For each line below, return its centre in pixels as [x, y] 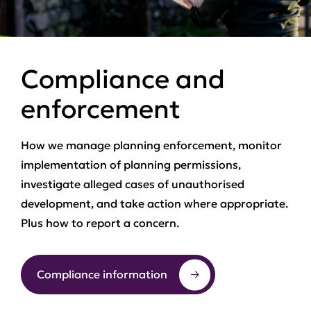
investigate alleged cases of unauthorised [133, 184]
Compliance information [102, 274]
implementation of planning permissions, [131, 165]
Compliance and [123, 79]
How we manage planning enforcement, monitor [151, 145]
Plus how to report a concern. [100, 223]
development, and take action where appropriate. [154, 203]
